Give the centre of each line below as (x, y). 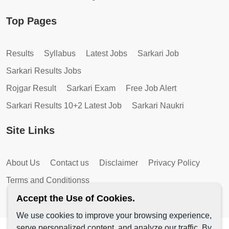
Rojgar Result (31, 88)
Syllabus (60, 53)
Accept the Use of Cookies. (76, 198)
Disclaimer (119, 163)
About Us (23, 163)
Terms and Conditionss (48, 180)
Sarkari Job (158, 53)
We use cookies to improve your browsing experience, (114, 215)
